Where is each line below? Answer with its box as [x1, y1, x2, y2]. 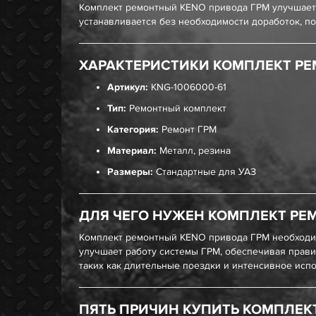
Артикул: [107, 81, 148, 93]
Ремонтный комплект [126, 102, 226, 114]
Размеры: [107, 166, 153, 178]
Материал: [107, 145, 157, 157]
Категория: [107, 123, 159, 135]
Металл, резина [157, 145, 231, 157]
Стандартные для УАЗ [153, 166, 256, 178]
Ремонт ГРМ [159, 123, 217, 135]
